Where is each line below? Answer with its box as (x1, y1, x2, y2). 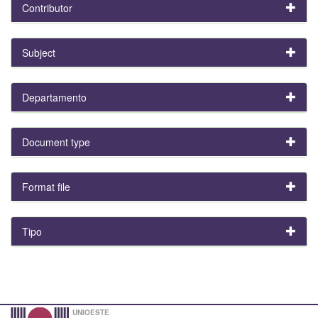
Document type (22, 134, 90, 149)
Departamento (22, 89, 87, 104)
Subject (22, 45, 55, 60)
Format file (22, 179, 70, 194)
